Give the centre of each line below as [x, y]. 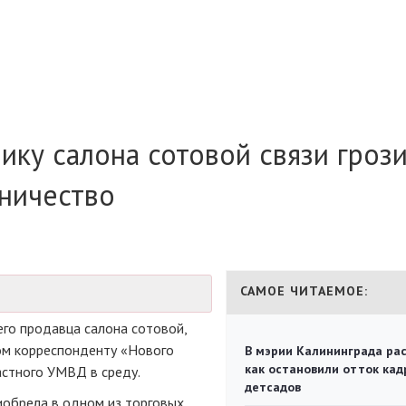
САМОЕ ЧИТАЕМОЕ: [304, 291]
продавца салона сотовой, [101, 328]
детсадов [273, 387]
